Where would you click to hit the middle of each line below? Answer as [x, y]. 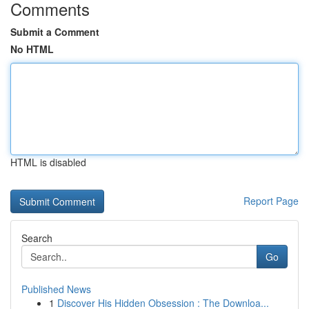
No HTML [32, 49]
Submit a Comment [55, 32]
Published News [56, 289]
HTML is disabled [48, 162]
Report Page [271, 201]
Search [37, 238]
